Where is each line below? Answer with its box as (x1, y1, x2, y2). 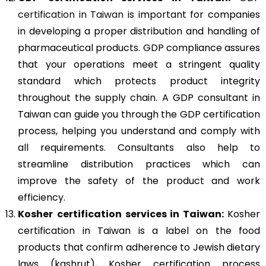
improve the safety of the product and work (18, 173, 260, 188)
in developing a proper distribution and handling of (18, 24, 260, 38)
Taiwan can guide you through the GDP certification (18, 107, 260, 121)
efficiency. (18, 190, 65, 204)
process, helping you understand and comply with (18, 123, 260, 138)
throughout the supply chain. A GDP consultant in (18, 90, 260, 104)
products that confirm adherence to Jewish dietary (18, 240, 260, 254)
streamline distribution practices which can (18, 157, 260, 171)
